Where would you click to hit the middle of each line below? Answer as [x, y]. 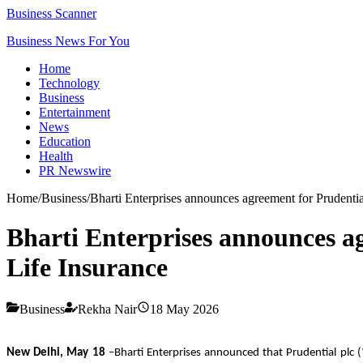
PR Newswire [75, 171]
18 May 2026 [184, 309]
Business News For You [68, 41]
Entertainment [75, 112]
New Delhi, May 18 [56, 352]
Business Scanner [51, 13]
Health [56, 156]
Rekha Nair [107, 309]
